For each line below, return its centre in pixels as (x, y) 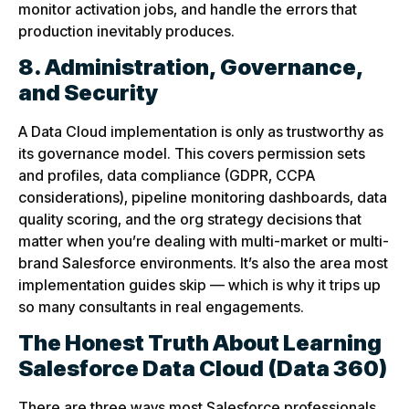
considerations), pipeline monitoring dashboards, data (203, 198)
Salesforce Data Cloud (141, 369)
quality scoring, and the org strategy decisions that (190, 220)
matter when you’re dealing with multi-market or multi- (204, 241)
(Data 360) (328, 369)
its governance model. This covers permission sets (192, 154)
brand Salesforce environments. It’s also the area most (203, 263)
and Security (88, 93)
